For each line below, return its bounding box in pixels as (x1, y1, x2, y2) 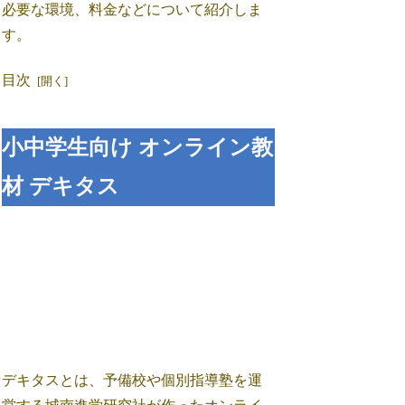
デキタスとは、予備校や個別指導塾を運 (2, 372, 263, 389)
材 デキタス (2, 174, 120, 198)
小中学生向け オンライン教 (2, 135, 274, 159)
